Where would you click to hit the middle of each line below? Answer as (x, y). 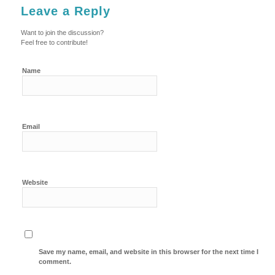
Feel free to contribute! (54, 43)
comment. (55, 262)
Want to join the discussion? (62, 33)
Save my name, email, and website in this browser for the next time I (149, 252)
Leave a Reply (65, 11)
